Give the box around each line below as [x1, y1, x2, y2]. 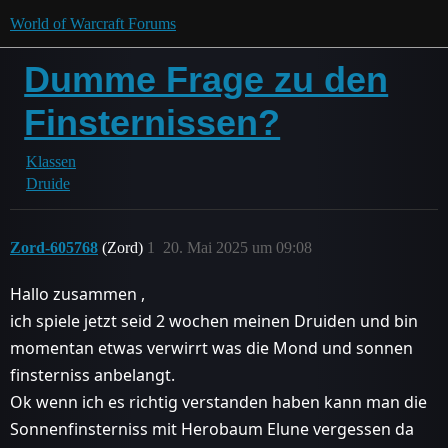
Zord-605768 [10, 239, 98, 256]
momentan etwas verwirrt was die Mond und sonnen [10, 337, 413, 359]
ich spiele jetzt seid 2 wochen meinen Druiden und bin [10, 310, 418, 332]
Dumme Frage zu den [24, 59, 389, 100]
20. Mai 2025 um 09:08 [163, 239, 312, 256]
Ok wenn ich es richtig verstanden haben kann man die [10, 391, 427, 413]
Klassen [26, 153, 76, 170]
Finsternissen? [24, 102, 281, 143]
